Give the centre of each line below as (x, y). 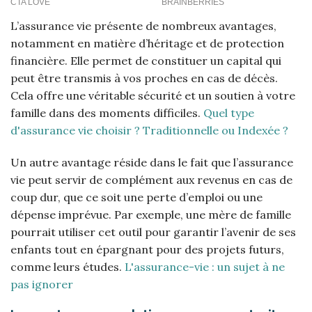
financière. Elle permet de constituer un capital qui (146, 61)
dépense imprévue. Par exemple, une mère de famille (151, 214)
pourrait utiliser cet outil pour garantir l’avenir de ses (153, 232)
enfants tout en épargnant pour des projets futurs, (147, 249)
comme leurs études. (68, 266)
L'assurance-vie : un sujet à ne (205, 266)
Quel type (229, 113)
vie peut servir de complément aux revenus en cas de (151, 179)
